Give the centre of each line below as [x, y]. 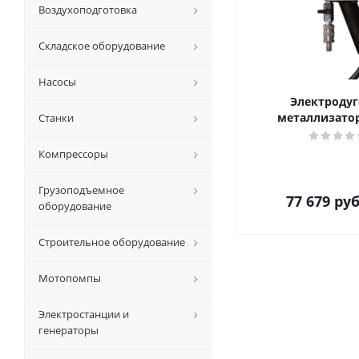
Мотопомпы [70, 278]
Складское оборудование [102, 46]
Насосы [57, 82]
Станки [56, 118]
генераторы [69, 330]
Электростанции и [84, 314]
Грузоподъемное [81, 190]
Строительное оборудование [112, 242]
